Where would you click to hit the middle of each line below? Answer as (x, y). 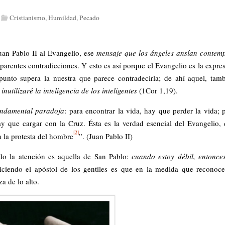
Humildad (62, 18)
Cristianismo (27, 18)
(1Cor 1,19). (158, 90)
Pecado (89, 18)
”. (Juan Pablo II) (106, 136)
